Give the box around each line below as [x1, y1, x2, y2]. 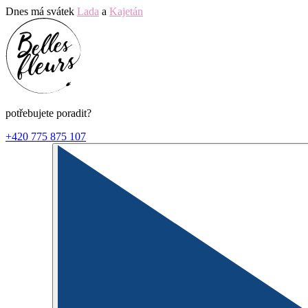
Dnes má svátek [5, 5, 77, 17]
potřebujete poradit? [5, 107, 91, 119]
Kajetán [109, 5, 143, 17]
